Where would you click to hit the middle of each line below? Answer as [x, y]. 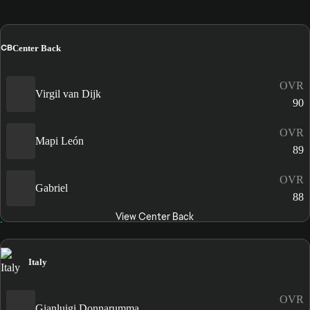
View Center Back [155, 216]
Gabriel [52, 188]
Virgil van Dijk [68, 94]
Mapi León [60, 141]
